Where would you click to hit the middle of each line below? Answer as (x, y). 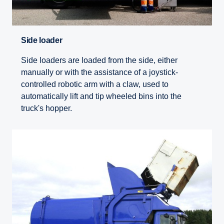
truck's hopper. (46, 108)
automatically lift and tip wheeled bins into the (101, 96)
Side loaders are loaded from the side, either (99, 60)
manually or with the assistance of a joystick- (99, 72)
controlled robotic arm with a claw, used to (95, 84)
